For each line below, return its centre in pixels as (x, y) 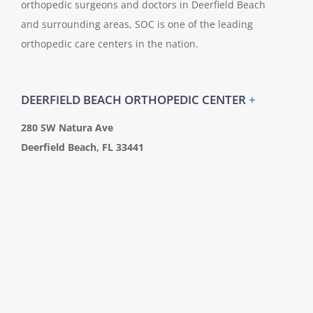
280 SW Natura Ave (67, 128)
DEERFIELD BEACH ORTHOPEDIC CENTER (135, 100)
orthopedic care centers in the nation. (110, 44)
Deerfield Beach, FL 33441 (82, 147)
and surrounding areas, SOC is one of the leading (137, 24)
